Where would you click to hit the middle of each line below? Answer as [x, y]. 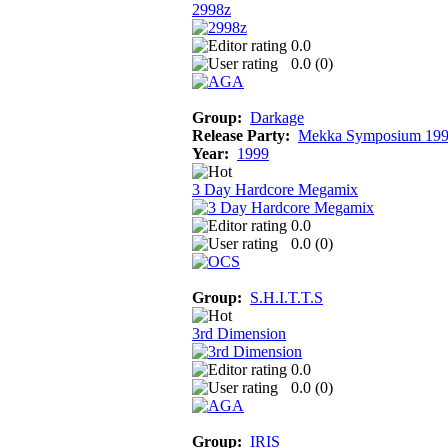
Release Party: [241, 135]
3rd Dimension [239, 333]
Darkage [277, 117]
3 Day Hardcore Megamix [275, 189]
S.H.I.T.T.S [286, 297]
